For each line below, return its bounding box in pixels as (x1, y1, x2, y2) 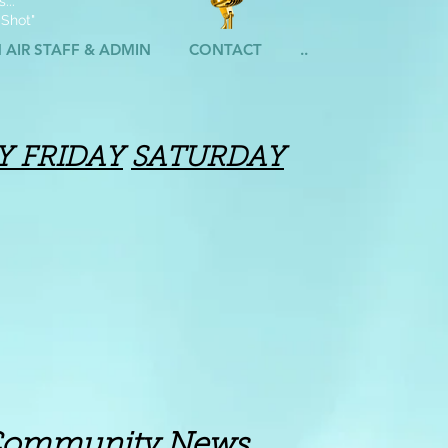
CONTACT (189, 40, 262, 59)
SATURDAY (131, 145, 284, 173)
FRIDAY (20, 145, 123, 173)
